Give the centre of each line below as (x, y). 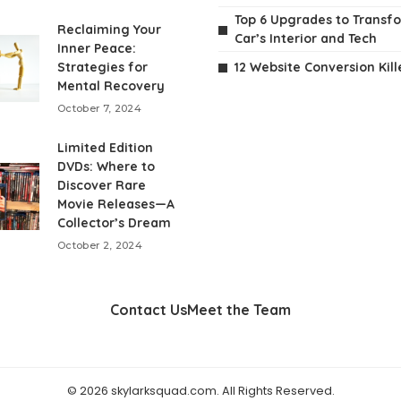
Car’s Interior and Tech (306, 38)
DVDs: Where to (106, 166)
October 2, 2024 (100, 245)
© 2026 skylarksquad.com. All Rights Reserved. (200, 391)
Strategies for (102, 67)
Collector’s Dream (114, 223)
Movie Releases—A (116, 204)
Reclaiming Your (109, 30)
